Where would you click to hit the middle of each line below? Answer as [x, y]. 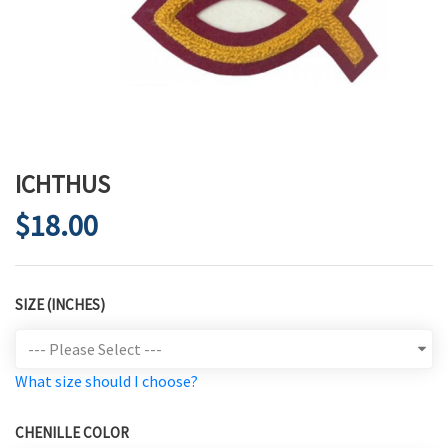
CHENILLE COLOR [72, 433]
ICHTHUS [62, 184]
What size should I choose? [106, 381]
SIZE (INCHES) [60, 305]
